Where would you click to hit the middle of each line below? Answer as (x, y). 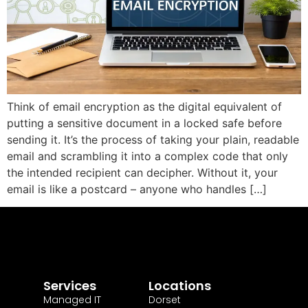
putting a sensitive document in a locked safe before (144, 123)
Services (69, 285)
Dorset (165, 299)
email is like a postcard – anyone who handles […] (137, 189)
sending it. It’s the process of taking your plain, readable (153, 139)
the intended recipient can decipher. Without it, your (142, 172)
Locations (180, 285)
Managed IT (72, 299)
